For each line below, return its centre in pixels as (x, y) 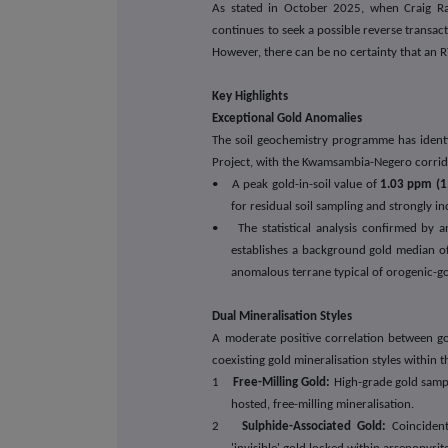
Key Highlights (250, 96)
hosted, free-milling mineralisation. (323, 404)
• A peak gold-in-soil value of (296, 184)
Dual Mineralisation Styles (282, 316)
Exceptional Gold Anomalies (287, 118)
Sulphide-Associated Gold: (314, 426)
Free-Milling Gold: (281, 382)
